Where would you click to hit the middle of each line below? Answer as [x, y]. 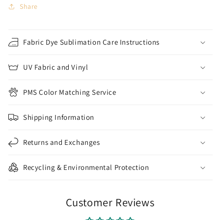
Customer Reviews [110, 202]
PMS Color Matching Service [70, 92]
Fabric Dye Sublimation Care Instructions [91, 42]
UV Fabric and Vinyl [56, 67]
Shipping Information [59, 117]
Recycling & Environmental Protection [86, 167]
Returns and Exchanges [62, 142]
